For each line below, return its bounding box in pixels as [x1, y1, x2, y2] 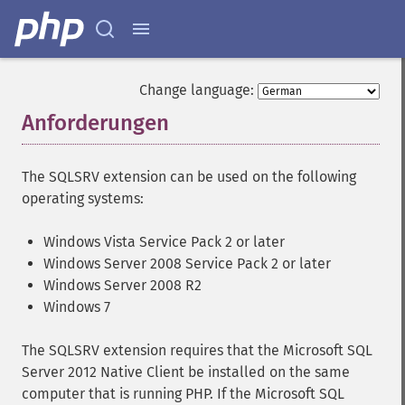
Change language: [139, 81, 254, 99]
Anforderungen [22, 110, 169, 136]
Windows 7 [43, 298, 110, 316]
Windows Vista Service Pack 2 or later [43, 233, 285, 250]
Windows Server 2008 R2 [43, 277, 202, 294]
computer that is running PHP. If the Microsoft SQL [22, 385, 344, 402]
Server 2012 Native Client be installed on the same [22, 363, 350, 381]
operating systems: [22, 190, 144, 207]
